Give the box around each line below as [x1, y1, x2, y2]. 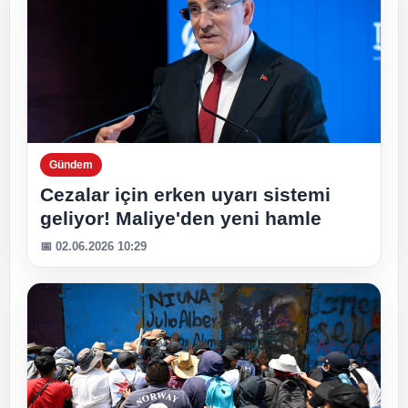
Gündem [49, 158, 93, 171]
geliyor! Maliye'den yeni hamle [40, 208, 321, 229]
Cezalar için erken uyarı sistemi [40, 184, 331, 205]
